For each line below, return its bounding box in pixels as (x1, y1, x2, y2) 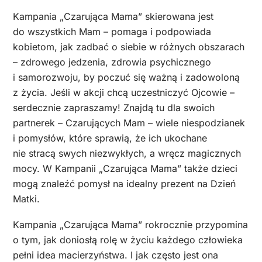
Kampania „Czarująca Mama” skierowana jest (13, 10, 213, 22)
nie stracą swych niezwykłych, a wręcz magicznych (13, 147, 241, 159)
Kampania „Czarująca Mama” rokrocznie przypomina (13, 219, 248, 231)
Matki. (13, 192, 40, 205)
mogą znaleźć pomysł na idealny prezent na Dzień (13, 177, 236, 189)
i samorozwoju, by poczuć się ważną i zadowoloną (13, 71, 240, 83)
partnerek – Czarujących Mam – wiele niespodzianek (13, 116, 245, 129)
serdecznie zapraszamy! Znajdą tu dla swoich (13, 101, 215, 113)
